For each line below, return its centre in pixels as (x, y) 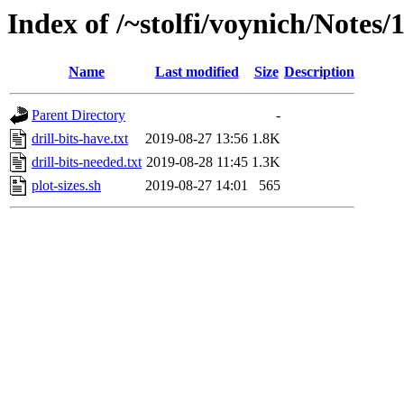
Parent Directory (78, 115)
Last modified (197, 72)
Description (319, 72)
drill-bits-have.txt (80, 139)
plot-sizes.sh (66, 186)
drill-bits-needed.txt (87, 162)
